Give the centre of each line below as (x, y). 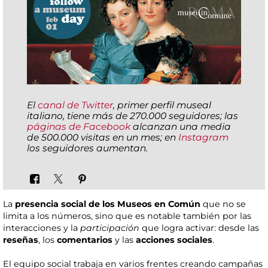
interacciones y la (42, 228)
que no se (223, 204)
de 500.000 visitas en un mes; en (103, 137)
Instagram (203, 137)
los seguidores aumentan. (87, 148)
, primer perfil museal (162, 105)
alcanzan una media (181, 126)
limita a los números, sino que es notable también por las (127, 216)
